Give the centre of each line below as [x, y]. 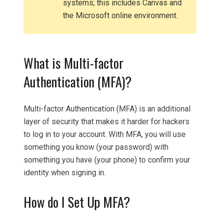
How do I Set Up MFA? [77, 202]
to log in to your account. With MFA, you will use [105, 134]
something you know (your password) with [96, 147]
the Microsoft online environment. [120, 15]
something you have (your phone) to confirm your [107, 160]
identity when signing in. [65, 173]
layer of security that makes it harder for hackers [107, 122]
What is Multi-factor [74, 63]
